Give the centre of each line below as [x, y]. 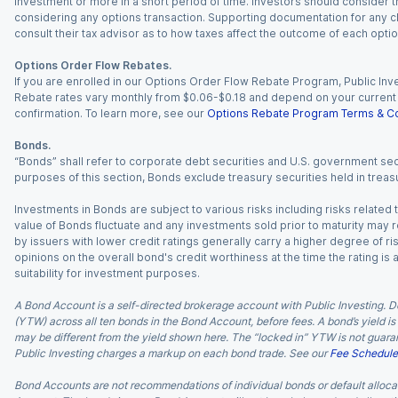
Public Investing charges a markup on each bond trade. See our [171, 353]
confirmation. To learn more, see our [109, 113]
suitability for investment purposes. [107, 273]
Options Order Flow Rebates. [93, 65]
